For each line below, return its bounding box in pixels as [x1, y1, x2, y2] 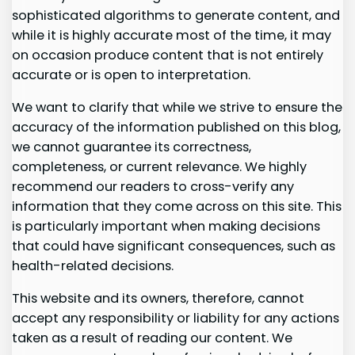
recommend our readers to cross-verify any [12, 177, 295, 196]
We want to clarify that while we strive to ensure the [12, 97, 343, 116]
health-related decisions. [12, 256, 174, 275]
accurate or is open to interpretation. [12, 65, 251, 84]
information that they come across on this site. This [12, 197, 342, 216]
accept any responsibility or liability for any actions [12, 309, 340, 328]
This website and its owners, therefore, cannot [12, 289, 305, 308]
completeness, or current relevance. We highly [12, 157, 307, 176]
